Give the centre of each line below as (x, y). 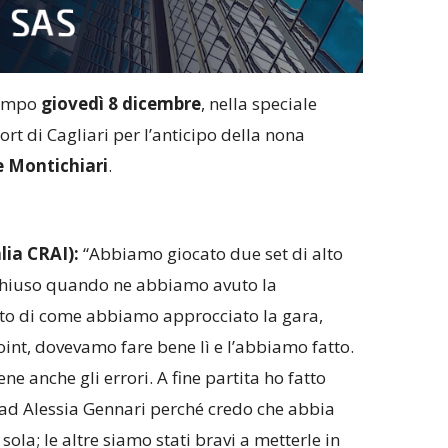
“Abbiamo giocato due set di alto (212, 254)
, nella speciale (258, 104)
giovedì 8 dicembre (120, 104)
